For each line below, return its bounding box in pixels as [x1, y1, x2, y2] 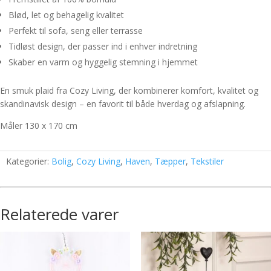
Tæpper [155, 155, 186, 167]
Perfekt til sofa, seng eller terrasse [8, 24, 143, 36]
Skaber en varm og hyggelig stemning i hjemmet [8, 56, 198, 68]
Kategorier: [6, 155, 51, 167]
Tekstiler [191, 155, 224, 167]
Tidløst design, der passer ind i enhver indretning [8, 40, 197, 52]
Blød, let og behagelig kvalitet [8, 8, 124, 21]
